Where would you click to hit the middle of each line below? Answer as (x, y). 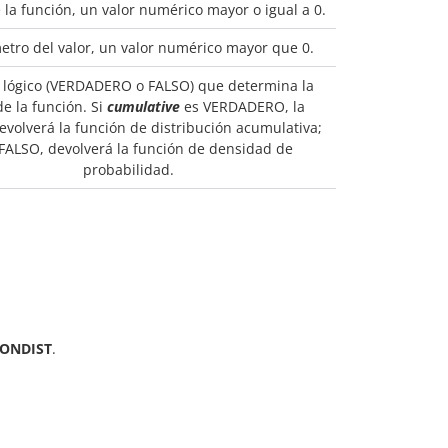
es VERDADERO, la (242, 106)
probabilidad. (128, 169)
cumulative (143, 106)
